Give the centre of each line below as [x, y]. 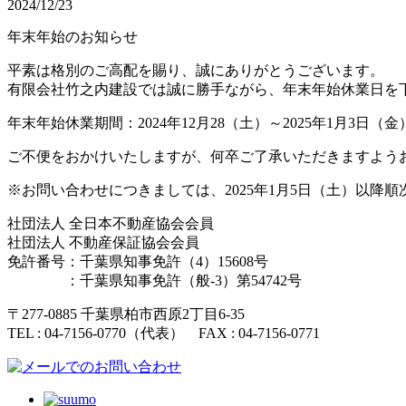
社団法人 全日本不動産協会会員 [111, 224]
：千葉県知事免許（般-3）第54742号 [184, 281]
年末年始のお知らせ [72, 37]
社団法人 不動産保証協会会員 [103, 243]
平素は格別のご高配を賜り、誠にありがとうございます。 [196, 71]
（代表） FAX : [182, 333]
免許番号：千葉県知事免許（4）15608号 [138, 262]
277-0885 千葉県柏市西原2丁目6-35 [133, 314]
